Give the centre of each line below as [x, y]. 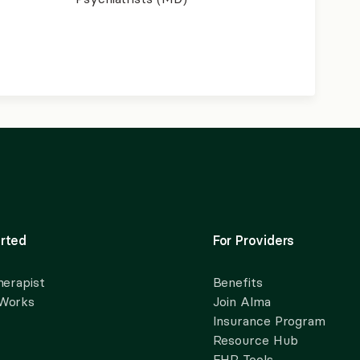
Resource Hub [255, 340]
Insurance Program [269, 321]
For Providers [254, 240]
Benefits [237, 282]
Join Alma [241, 301]
